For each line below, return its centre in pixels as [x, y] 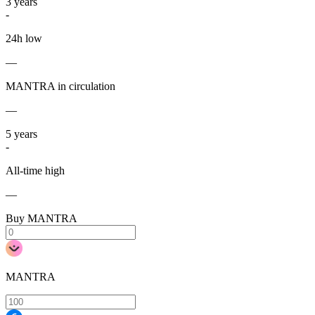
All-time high [35, 171]
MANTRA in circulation [60, 86]
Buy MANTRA [41, 219]
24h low [24, 39]
